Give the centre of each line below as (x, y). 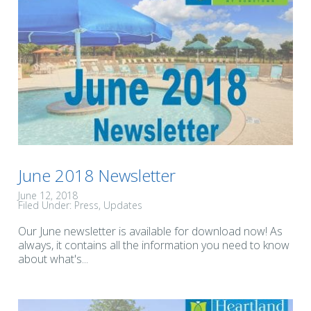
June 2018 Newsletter (97, 176)
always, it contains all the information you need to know (154, 245)
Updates (123, 205)
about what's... (53, 259)
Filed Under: (46, 205)
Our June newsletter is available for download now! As (150, 232)
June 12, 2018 (48, 196)
